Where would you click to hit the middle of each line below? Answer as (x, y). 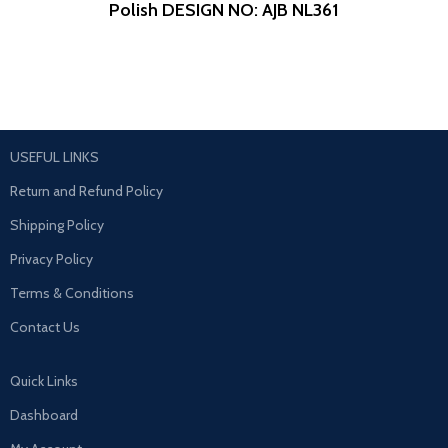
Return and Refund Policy (87, 190)
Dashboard (44, 414)
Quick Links (44, 380)
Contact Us (45, 326)
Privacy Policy (52, 258)
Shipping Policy (57, 224)
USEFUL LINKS (55, 156)
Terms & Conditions (72, 292)
